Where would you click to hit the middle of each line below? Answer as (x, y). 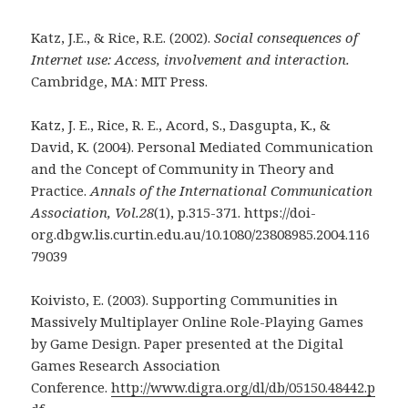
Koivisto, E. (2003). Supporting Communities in (185, 299)
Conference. (71, 387)
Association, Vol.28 (93, 212)
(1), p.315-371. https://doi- (235, 212)
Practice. (61, 190)
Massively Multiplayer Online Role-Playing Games (198, 321)
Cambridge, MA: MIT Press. (120, 81)
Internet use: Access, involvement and (153, 59)
